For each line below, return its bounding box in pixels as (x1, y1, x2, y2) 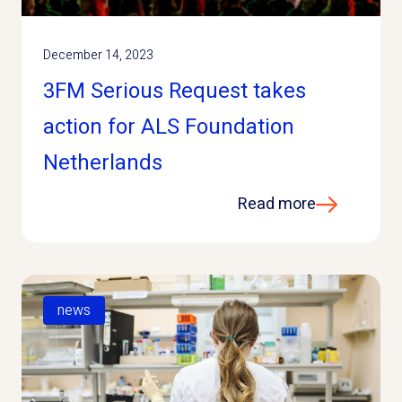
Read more (238, 192, 316, 216)
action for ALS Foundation (43, 111, 294, 143)
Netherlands (43, 147, 162, 179)
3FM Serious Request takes (43, 75, 306, 107)
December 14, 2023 (43, 46, 153, 65)
